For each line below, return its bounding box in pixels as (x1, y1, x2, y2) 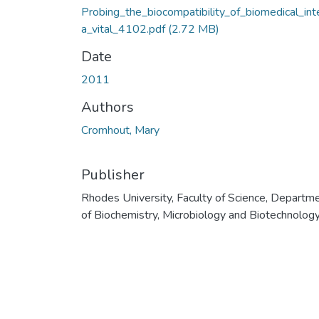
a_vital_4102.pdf (81, 21, 168, 37)
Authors (81, 97, 134, 117)
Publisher (81, 164, 145, 184)
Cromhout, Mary (81, 122, 159, 138)
